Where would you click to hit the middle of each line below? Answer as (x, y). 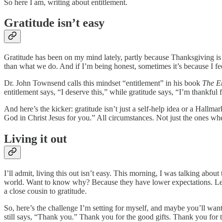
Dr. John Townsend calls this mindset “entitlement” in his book (103, 83)
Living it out (35, 139)
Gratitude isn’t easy (54, 23)
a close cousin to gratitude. (45, 191)
